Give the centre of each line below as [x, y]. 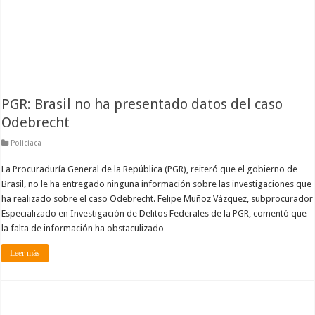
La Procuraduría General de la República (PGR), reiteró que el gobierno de [150, 169]
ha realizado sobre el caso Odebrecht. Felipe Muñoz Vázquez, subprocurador [157, 198]
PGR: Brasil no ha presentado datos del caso [142, 104]
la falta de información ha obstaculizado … [89, 228]
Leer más [25, 253]
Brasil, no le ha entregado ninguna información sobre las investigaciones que [157, 184]
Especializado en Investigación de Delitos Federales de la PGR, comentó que [154, 213]
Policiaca [26, 143]
